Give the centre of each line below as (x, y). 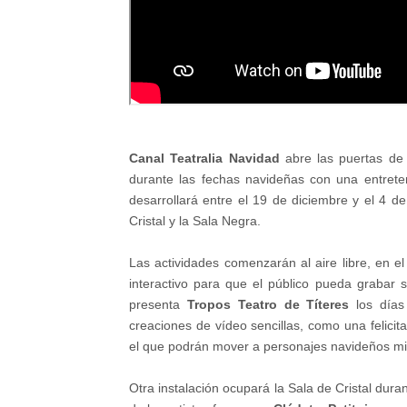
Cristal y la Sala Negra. (195, 221)
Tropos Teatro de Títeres (268, 304)
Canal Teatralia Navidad (207, 158)
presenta (158, 304)
